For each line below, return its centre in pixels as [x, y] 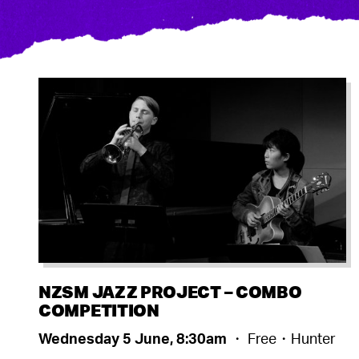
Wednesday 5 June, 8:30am [134, 338]
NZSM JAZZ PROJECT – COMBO [170, 291]
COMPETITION [99, 309]
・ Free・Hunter [283, 338]
